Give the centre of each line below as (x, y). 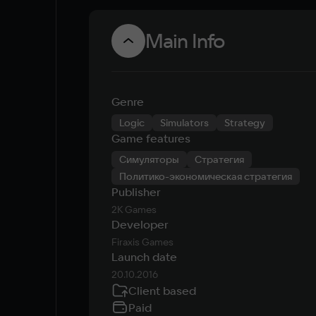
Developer (140, 224)
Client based (162, 291)
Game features (151, 138)
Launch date (144, 257)
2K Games (134, 209)
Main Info (185, 41)
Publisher (136, 192)
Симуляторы (149, 159)
